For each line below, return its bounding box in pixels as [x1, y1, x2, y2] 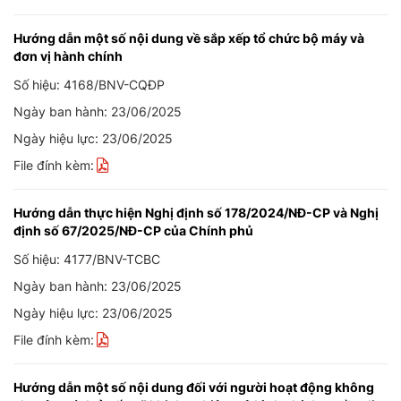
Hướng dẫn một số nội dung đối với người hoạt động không [13, 380, 374, 396]
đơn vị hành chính [13, 48, 123, 64]
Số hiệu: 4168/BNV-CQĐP [13, 77, 165, 93]
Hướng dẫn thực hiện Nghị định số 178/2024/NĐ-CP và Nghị [13, 205, 379, 221]
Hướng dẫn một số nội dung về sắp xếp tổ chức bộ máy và [13, 30, 364, 47]
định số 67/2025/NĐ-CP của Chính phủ [13, 223, 253, 239]
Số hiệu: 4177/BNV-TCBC [13, 252, 160, 268]
